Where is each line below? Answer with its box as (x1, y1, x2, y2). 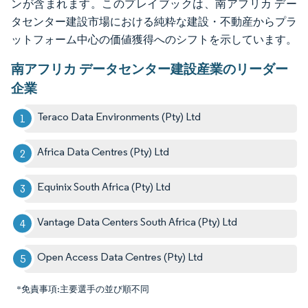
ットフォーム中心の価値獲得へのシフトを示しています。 (11, 32, 297, 46)
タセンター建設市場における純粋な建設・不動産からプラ (11, 14, 297, 28)
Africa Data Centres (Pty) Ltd (37, 144, 170, 158)
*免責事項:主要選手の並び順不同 (16, 283, 149, 294)
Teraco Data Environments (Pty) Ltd (37, 109, 201, 123)
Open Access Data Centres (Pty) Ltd (37, 250, 203, 263)
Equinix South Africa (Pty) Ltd (37, 179, 171, 193)
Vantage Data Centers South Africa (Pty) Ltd (37, 214, 238, 228)
